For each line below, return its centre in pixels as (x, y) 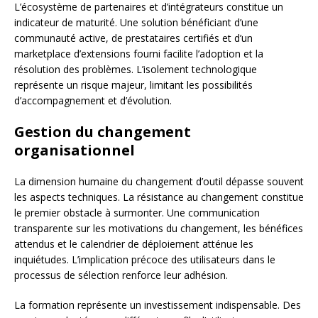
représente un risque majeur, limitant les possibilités (133, 84)
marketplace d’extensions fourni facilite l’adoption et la (139, 53)
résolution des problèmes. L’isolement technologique (136, 69)
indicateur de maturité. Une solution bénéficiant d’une (136, 22)
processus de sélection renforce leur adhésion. (121, 275)
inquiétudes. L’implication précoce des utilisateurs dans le (145, 259)
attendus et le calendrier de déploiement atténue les (134, 243)
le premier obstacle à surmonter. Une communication (137, 212)
